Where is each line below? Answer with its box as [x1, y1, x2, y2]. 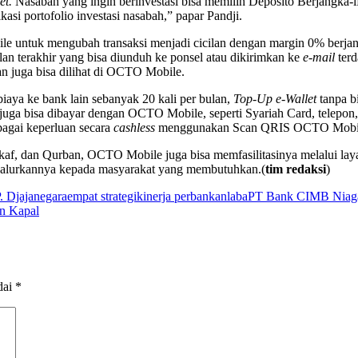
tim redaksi [265, 161, 326, 176]
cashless [113, 120, 158, 134]
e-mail [303, 50, 335, 64]
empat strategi [67, 189, 137, 203]
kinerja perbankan [137, 189, 227, 203]
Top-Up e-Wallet [233, 91, 316, 105]
